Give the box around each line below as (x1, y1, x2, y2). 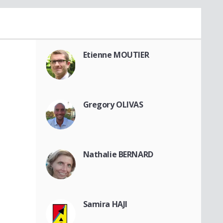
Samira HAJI (83, 198, 127, 210)
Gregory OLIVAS (83, 99, 143, 110)
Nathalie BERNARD (83, 148, 153, 160)
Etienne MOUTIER (83, 49, 149, 60)
